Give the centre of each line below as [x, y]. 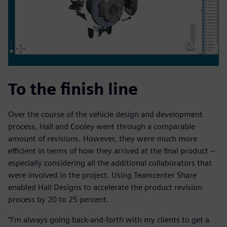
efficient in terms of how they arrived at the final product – [111, 151]
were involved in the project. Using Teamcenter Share [102, 175]
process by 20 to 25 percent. [59, 200]
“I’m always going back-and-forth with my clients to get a [109, 220]
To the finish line [73, 89]
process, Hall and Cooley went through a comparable [102, 127]
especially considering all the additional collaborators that [110, 163]
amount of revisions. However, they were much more [103, 139]
